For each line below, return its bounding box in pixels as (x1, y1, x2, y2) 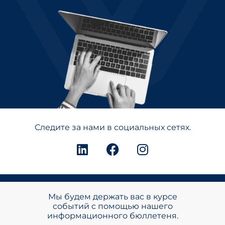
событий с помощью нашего (52, 201, 173, 211)
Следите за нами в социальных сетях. (34, 123, 191, 133)
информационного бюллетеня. (47, 211, 178, 221)
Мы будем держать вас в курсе (48, 192, 177, 202)
